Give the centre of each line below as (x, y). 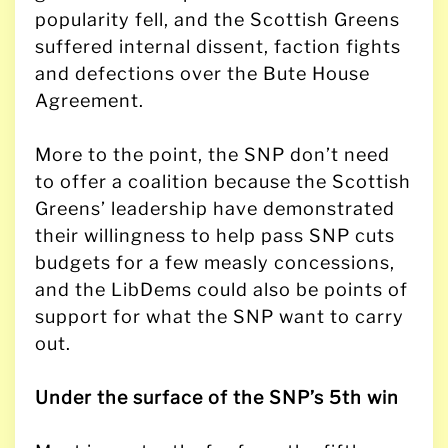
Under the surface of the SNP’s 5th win (217, 397)
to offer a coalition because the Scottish (223, 181)
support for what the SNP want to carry (219, 316)
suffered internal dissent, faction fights (218, 46)
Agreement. (89, 100)
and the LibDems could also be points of (221, 289)
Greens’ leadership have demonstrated (215, 208)
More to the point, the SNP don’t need (212, 154)
